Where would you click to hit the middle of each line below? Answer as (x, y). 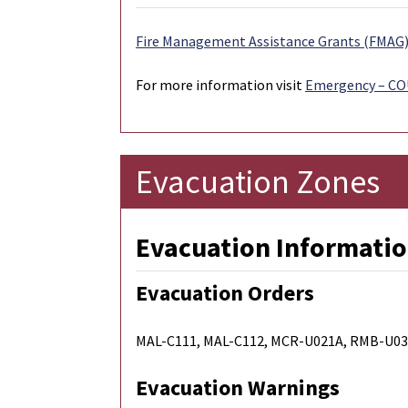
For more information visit (220, 85)
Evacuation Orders (225, 293)
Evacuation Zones (258, 182)
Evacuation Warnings (238, 388)
